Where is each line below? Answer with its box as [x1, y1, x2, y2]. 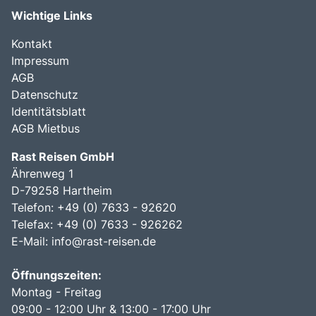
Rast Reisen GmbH [11, 150, 114, 164]
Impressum [11, 54, 69, 68]
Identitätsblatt [11, 104, 86, 119]
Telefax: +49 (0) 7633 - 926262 [11, 217, 183, 232]
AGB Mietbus [11, 121, 80, 136]
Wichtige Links [11, 8, 92, 23]
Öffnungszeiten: [11, 268, 102, 283]
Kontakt [11, 37, 52, 51]
